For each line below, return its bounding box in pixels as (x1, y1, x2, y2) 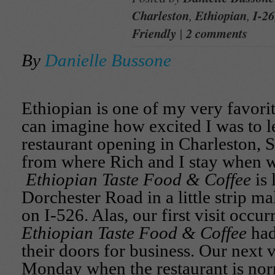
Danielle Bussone (45, 51, 171, 70)
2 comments (186, 25, 247, 42)
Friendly (132, 25, 176, 42)
